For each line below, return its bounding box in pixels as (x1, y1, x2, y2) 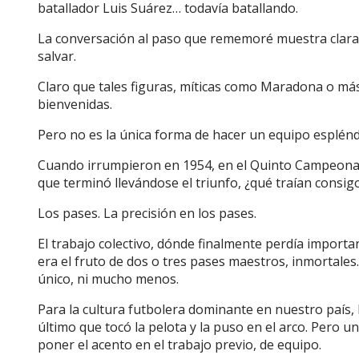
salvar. (38, 46, 79, 65)
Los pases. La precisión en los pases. (38, 204, 256, 222)
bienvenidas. (38, 95, 115, 113)
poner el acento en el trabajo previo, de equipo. (38, 335, 321, 353)
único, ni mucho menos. (38, 269, 179, 288)
